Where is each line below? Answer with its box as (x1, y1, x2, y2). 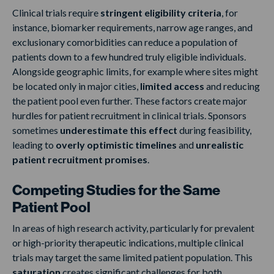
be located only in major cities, (12, 80, 140, 92)
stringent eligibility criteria (100, 7, 221, 19)
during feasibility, (179, 124, 251, 136)
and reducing (204, 80, 260, 92)
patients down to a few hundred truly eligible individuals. (12, 51, 246, 63)
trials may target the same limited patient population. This (12, 251, 253, 264)
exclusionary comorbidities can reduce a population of (12, 36, 238, 48)
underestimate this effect (60, 124, 179, 136)
